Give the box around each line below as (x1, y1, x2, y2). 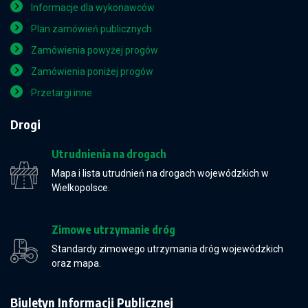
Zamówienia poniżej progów (31, 66, 153, 77)
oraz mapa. (52, 258, 101, 269)
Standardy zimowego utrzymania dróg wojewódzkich (52, 243, 283, 254)
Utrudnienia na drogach (52, 147, 166, 161)
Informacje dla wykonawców (31, 2, 155, 13)
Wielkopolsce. (52, 182, 110, 193)
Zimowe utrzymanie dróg (52, 223, 175, 236)
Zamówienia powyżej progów (31, 45, 158, 56)
